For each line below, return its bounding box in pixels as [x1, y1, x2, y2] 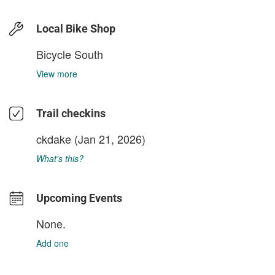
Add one [36, 236, 69, 249]
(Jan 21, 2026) [71, 130, 145, 147]
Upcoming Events [36, 191, 122, 204]
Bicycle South [36, 45, 103, 62]
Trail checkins [36, 106, 106, 120]
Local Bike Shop [36, 21, 115, 35]
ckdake [36, 130, 71, 147]
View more [36, 67, 77, 80]
